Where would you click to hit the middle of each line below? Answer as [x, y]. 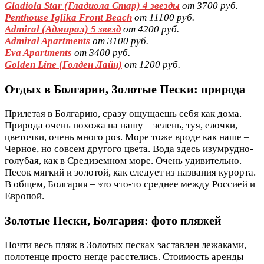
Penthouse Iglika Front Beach [68, 18]
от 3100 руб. [119, 41]
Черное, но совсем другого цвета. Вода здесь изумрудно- [129, 148]
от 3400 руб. [101, 53]
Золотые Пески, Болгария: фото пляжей [113, 220]
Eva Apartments [38, 53]
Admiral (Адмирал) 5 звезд [63, 29]
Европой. [24, 196]
